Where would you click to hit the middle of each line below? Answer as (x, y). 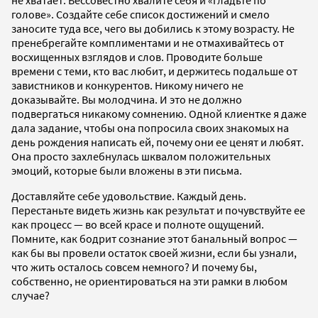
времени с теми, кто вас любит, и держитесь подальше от (154, 71)
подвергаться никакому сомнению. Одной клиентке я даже (159, 114)
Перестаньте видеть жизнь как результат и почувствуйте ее (158, 210)
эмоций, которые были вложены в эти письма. (127, 171)
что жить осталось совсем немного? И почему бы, (134, 267)
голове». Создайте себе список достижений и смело (141, 15)
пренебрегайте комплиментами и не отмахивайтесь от (148, 43)
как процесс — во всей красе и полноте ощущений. (138, 225)
